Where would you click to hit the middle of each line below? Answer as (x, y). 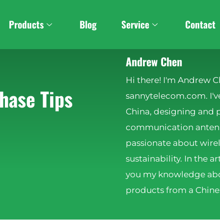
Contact (201, 24)
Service (136, 24)
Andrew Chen (154, 61)
